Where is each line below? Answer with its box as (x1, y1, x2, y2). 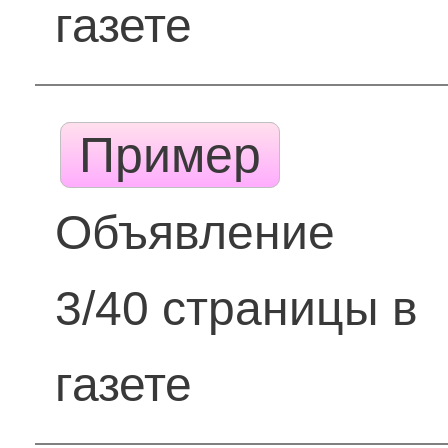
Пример (65, 127, 276, 183)
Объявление (55, 206, 336, 259)
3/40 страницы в (55, 282, 419, 335)
